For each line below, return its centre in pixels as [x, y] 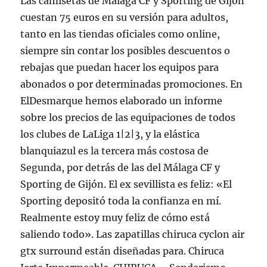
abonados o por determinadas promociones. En [132, 84]
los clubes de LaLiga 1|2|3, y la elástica [110, 134]
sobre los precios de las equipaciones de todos [128, 117]
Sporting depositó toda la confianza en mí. [121, 201]
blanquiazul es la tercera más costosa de [115, 150]
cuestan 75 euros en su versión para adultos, [125, 17]
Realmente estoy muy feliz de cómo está [115, 217]
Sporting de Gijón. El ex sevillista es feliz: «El [126, 184]
